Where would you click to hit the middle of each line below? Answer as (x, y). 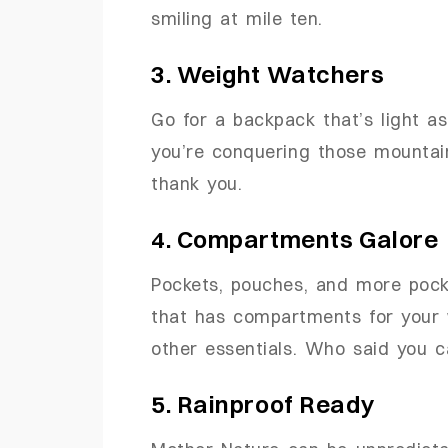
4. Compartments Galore (295, 239)
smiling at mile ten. (237, 18)
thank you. (197, 183)
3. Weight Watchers (268, 74)
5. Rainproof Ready (263, 403)
